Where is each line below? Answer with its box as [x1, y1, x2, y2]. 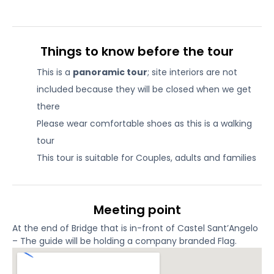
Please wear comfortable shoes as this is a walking [37, 117, 252, 130]
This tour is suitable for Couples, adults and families [37, 152, 256, 165]
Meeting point [93, 201, 181, 219]
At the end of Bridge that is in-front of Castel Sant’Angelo [12, 222, 258, 235]
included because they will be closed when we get [37, 83, 251, 96]
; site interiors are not [147, 66, 237, 79]
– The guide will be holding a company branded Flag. [12, 235, 237, 248]
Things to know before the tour [40, 43, 234, 61]
